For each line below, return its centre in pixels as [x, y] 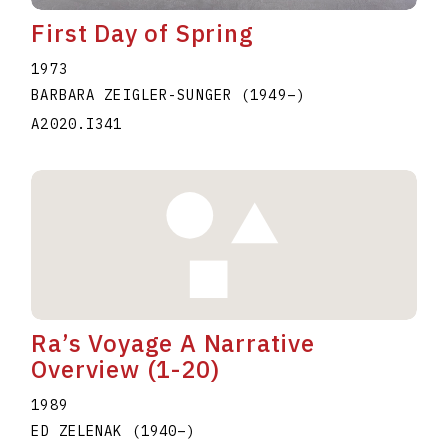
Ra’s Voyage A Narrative [173, 342]
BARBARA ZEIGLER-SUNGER [136, 94]
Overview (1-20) [125, 368]
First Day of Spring [142, 32]
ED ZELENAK [81, 430]
